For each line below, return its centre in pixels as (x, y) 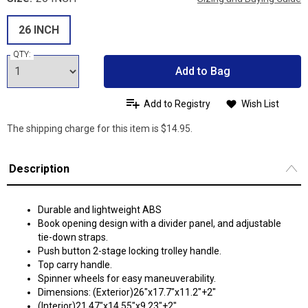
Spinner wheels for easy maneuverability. (127, 278)
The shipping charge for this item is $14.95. (100, 129)
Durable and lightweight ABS (100, 210)
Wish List (260, 103)
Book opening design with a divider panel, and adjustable (159, 223)
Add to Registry (177, 103)
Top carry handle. (75, 265)
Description (39, 168)
